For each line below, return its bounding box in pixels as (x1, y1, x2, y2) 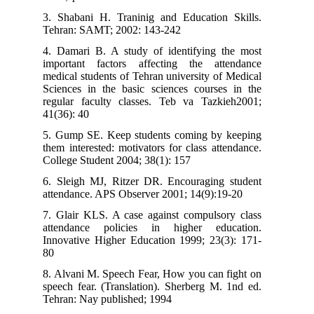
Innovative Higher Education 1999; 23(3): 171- (51, 233, 270, 246)
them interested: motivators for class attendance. (51, 141, 270, 153)
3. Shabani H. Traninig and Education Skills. (51, 11, 270, 23)
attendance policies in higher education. (51, 221, 270, 233)
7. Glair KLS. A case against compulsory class (51, 208, 270, 221)
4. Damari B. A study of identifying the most (51, 44, 270, 57)
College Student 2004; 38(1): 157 (51, 153, 200, 166)
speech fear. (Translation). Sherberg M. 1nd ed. (51, 280, 270, 292)
